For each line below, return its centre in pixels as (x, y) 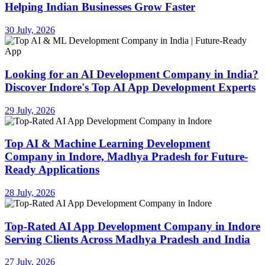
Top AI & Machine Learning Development (107, 144)
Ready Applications (52, 170)
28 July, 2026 (30, 192)
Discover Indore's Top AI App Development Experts (130, 87)
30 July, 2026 (30, 30)
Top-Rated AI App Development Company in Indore (132, 226)
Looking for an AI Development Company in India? (132, 74)
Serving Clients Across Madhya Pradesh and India (127, 239)
